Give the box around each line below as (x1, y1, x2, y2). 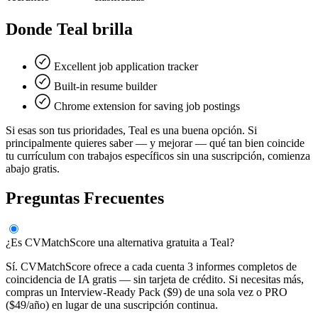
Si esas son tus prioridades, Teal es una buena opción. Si (6, 124, 257, 136)
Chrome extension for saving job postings (51, 99, 240, 112)
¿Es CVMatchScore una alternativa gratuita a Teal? (6, 236, 234, 249)
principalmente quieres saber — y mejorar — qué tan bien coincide (6, 136, 305, 149)
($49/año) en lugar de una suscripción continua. (6, 299, 218, 312)
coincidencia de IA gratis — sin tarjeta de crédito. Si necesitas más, (6, 273, 304, 286)
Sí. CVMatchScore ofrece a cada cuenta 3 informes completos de (6, 261, 297, 273)
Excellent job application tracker (51, 60, 198, 72)
